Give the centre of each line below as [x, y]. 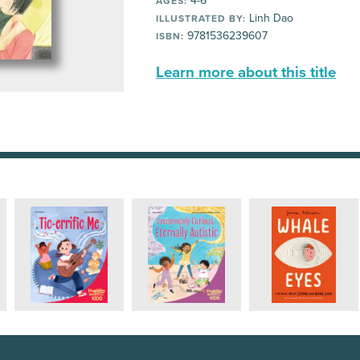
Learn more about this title [246, 72]
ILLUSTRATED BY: [201, 18]
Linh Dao [270, 18]
